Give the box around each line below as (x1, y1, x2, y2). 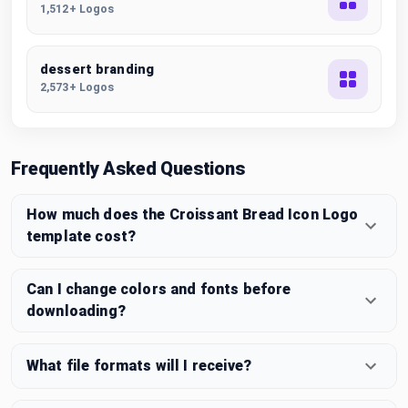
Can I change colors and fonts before (26, 280, 291, 298)
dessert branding (40, 62, 155, 77)
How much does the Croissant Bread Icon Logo (26, 205, 359, 223)
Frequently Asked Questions (11, 157, 245, 179)
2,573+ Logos (40, 80, 115, 94)
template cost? (26, 227, 137, 245)
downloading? (26, 301, 126, 320)
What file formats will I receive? (26, 356, 251, 374)
